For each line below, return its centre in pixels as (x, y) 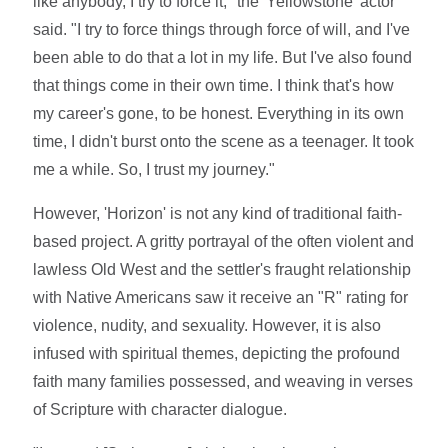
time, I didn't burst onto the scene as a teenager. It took (224, 141)
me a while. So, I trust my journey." (154, 169)
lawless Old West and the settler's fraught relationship (222, 269)
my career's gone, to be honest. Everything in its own (219, 113)
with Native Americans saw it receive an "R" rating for (221, 297)
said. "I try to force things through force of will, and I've (222, 29)
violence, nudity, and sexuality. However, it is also (207, 325)
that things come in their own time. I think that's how (214, 85)
